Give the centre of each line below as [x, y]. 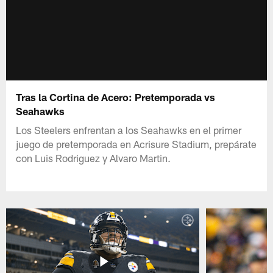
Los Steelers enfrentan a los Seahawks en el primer [129, 129]
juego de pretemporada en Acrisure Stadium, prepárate [136, 144]
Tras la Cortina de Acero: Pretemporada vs [116, 97]
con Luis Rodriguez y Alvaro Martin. [94, 158]
